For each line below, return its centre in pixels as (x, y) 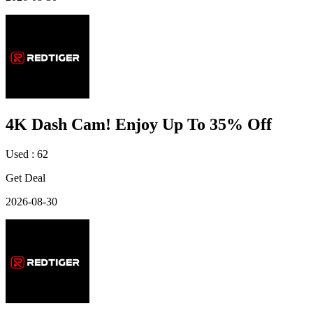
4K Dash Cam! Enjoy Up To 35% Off (139, 124)
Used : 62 (27, 154)
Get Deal (26, 177)
